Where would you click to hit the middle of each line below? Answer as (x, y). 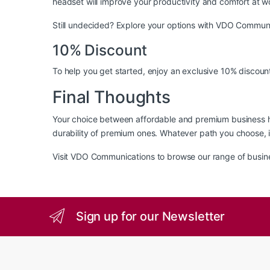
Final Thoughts (112, 97)
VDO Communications (113, 157)
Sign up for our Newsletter (150, 216)
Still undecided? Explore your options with (134, 25)
